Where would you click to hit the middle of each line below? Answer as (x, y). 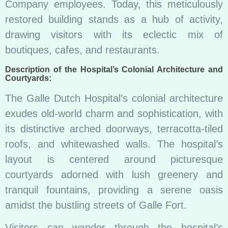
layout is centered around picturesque (114, 159)
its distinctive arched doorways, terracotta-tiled (114, 129)
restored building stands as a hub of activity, (114, 20)
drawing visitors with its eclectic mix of (114, 35)
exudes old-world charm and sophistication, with (114, 113)
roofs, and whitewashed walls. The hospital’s (114, 144)
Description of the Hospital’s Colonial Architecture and (114, 69)
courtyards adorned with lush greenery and (114, 174)
